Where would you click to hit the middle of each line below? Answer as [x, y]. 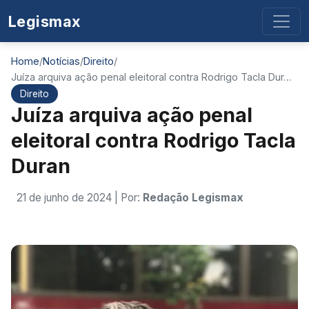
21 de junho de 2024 [66, 198]
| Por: [129, 198]
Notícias [61, 61]
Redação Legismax [193, 198]
